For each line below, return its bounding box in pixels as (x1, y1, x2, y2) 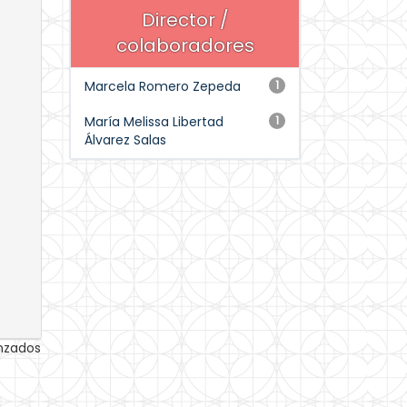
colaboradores (115, 33, 254, 58)
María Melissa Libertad (84, 113, 223, 131)
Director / (141, 7, 229, 33)
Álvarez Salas (84, 131, 166, 149)
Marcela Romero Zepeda (84, 77, 241, 95)
